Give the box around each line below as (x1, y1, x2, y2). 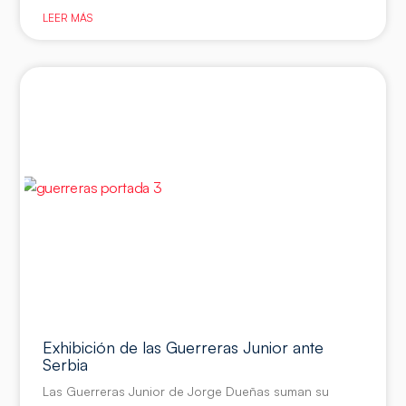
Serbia (43, 354, 89, 375)
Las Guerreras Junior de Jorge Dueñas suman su (43, 383, 330, 400)
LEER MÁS (43, 10, 93, 24)
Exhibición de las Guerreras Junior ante (43, 337, 324, 358)
